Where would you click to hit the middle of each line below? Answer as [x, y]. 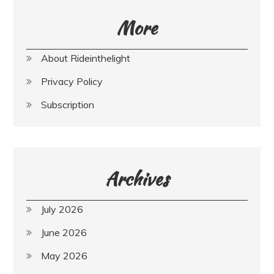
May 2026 [65, 255]
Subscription [68, 104]
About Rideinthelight [86, 58]
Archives [137, 178]
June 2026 [64, 232]
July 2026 [62, 209]
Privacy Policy [72, 81]
